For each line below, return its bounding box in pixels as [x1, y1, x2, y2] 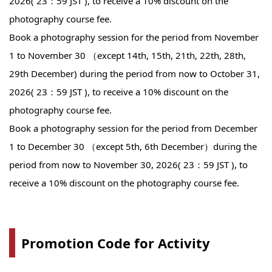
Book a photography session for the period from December [9, 121, 257, 134]
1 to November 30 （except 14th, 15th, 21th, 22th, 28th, [9, 49, 246, 61]
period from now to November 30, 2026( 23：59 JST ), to [9, 158, 248, 171]
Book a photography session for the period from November [9, 30, 259, 43]
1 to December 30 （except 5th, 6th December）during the [9, 140, 257, 152]
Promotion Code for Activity [21, 233, 210, 252]
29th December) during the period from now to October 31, [9, 67, 260, 80]
